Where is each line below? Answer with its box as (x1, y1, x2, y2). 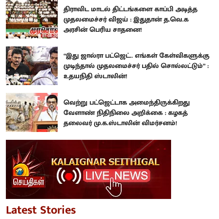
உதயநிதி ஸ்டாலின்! (64, 70, 127, 82)
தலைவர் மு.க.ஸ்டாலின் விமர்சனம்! (64, 117, 177, 129)
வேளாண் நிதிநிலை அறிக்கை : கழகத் (64, 107, 188, 118)
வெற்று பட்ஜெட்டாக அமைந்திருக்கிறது (64, 96, 190, 108)
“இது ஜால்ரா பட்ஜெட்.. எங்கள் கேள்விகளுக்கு (64, 50, 209, 62)
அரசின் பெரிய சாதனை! (64, 23, 142, 35)
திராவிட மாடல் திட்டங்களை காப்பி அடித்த (64, 3, 197, 15)
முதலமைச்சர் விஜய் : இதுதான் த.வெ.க (64, 13, 189, 25)
